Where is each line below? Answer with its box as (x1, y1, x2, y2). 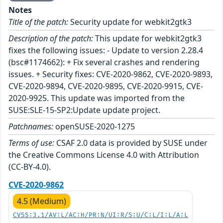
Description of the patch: (8, 32, 93, 44)
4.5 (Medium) (17, 195, 66, 207)
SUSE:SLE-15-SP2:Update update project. (8, 104, 160, 115)
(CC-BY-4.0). (8, 161, 51, 172)
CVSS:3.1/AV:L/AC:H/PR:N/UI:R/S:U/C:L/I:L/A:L (13, 211, 188, 219)
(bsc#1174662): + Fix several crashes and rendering (8, 56, 200, 68)
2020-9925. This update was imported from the (8, 92, 185, 104)
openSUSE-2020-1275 (53, 120, 135, 132)
